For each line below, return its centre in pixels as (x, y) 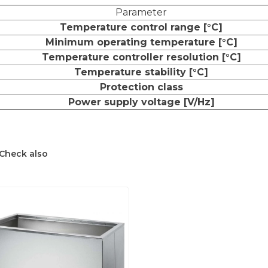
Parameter (141, 12)
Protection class (141, 87)
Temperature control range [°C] (141, 27)
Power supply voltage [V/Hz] (141, 102)
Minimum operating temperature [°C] (141, 42)
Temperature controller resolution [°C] (141, 57)
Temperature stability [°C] (141, 72)
